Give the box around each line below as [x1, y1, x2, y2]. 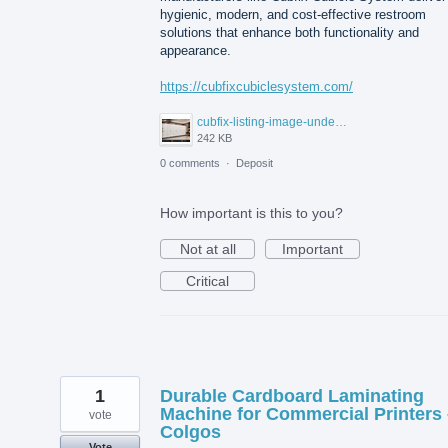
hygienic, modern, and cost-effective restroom [160, 6, 426, 22]
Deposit [236, 157, 273, 170]
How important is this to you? [160, 205, 343, 222]
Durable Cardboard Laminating [160, 386, 424, 407]
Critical [186, 273, 229, 290]
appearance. [160, 42, 231, 58]
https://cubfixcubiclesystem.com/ [160, 78, 353, 94]
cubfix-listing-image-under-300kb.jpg [335, 115, 347, 130]
